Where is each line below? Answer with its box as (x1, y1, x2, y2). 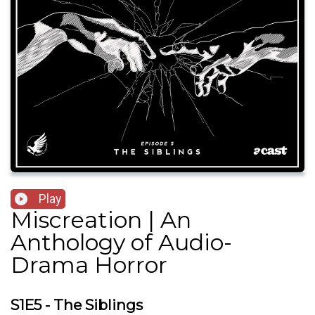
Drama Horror (11, 251, 167, 279)
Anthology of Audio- (11, 229, 232, 257)
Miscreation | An (11, 206, 191, 234)
